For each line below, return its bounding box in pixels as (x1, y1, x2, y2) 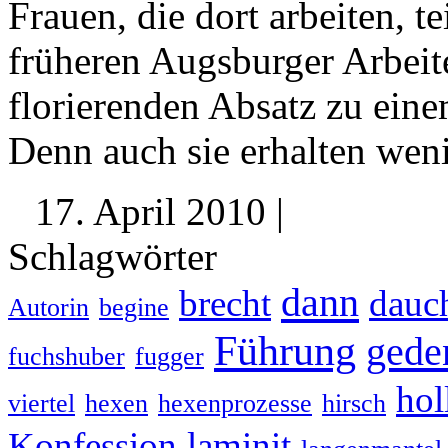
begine (99, 292, 169, 322)
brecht (179, 282, 271, 324)
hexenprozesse (158, 388, 312, 418)
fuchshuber (8, 341, 125, 371)
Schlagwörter (8, 234, 217, 278)
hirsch (322, 388, 386, 418)
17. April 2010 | (25, 189, 284, 233)
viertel (8, 388, 75, 418)
